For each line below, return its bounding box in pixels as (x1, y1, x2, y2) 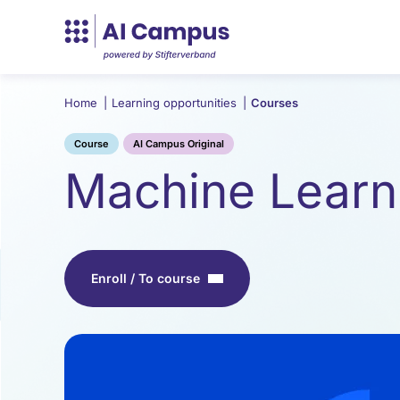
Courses (251, 96, 298, 110)
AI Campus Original (133, 137, 224, 150)
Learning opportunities (112, 96, 240, 110)
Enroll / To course (91, 271, 200, 286)
